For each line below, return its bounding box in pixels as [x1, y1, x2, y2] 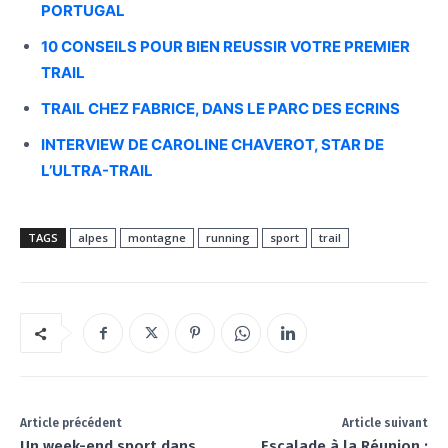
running [206, 230, 250, 246]
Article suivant [341, 416, 428, 431]
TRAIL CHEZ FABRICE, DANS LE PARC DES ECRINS [41, 99, 400, 119]
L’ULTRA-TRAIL [41, 161, 153, 181]
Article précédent [20, 416, 122, 431]
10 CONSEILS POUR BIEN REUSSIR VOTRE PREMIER [41, 37, 410, 57]
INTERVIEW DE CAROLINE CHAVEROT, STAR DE [41, 135, 384, 155]
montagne [128, 230, 186, 246]
